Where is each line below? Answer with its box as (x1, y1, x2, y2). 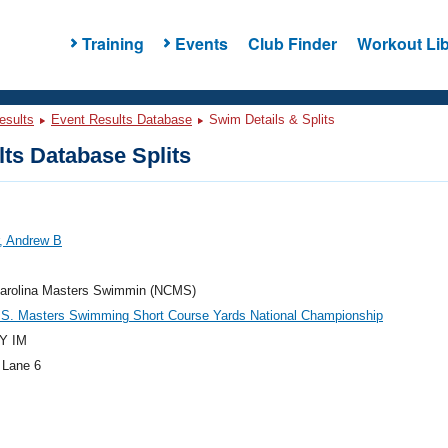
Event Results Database (51, 112, 192, 127)
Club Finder (247, 31, 337, 55)
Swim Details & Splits (205, 112, 335, 127)
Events (174, 31, 228, 55)
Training (81, 31, 144, 55)
